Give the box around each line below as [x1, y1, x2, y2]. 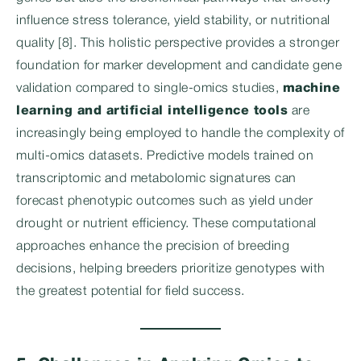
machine [282, 83, 340, 94]
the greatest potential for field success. [16, 286, 245, 297]
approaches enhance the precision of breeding [16, 241, 289, 252]
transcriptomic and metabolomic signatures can [16, 173, 297, 185]
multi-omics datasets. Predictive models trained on [16, 151, 313, 162]
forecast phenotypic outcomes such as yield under [16, 196, 313, 207]
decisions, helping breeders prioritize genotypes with [16, 263, 326, 275]
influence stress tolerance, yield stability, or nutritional [16, 15, 330, 27]
